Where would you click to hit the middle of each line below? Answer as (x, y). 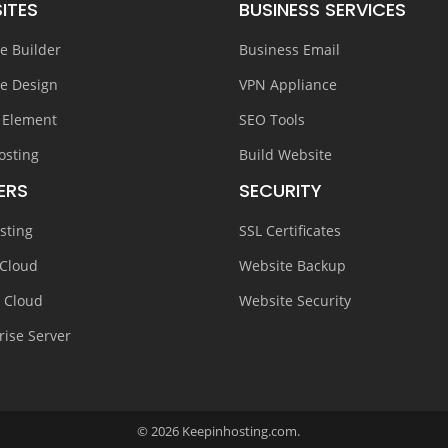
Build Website (285, 154)
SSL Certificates (290, 230)
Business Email (289, 49)
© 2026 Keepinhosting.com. (224, 431)
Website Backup (292, 265)
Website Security (295, 300)
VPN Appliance (288, 84)
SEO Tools (272, 119)
